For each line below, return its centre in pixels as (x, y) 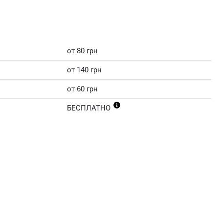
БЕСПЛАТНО (90, 108)
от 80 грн (82, 51)
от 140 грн (84, 70)
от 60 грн (82, 89)
